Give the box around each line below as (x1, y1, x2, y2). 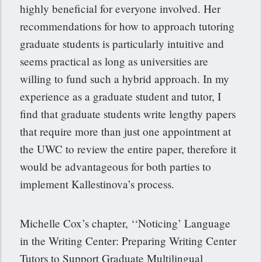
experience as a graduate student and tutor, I (20, 88, 222, 104)
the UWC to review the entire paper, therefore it (20, 141, 237, 156)
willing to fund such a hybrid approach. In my (20, 71, 230, 86)
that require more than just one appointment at (20, 123, 232, 139)
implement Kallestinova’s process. (20, 176, 175, 191)
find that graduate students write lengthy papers (20, 106, 236, 121)
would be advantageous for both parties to (20, 158, 212, 174)
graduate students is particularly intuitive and (20, 36, 225, 51)
